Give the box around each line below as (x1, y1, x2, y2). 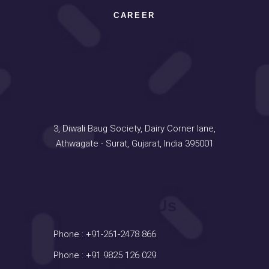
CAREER (113, 11, 156, 20)
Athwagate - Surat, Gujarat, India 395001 (55, 138, 214, 150)
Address (103, 91, 166, 110)
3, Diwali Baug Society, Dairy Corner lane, (53, 123, 216, 134)
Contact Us (92, 197, 177, 216)
